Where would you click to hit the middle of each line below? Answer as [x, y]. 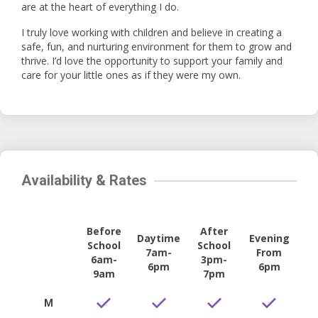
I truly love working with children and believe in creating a [152, 32]
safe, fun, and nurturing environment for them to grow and [157, 46]
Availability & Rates [84, 180]
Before [104, 231]
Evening [269, 238]
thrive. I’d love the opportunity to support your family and [152, 61]
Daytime [159, 238]
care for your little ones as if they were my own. [131, 75]
